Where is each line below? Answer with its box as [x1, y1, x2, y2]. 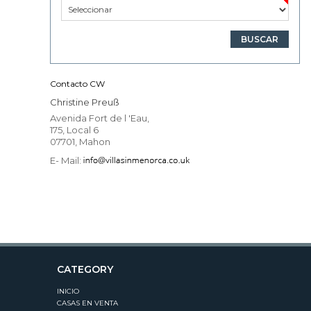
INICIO [57, 286, 79, 296]
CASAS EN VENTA [57, 298, 118, 308]
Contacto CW [50, 78, 105, 89]
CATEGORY [57, 262, 113, 276]
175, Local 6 [50, 124, 99, 135]
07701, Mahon [50, 135, 110, 147]
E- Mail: [50, 154, 83, 166]
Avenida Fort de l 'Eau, [50, 112, 149, 124]
